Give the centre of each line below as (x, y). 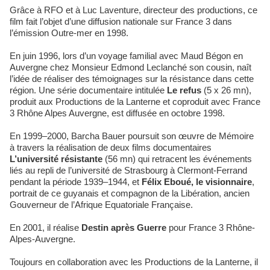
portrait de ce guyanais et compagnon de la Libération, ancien (130, 193)
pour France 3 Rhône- (211, 227)
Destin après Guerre (124, 227)
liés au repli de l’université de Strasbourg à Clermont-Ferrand (128, 170)
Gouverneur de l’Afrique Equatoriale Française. (101, 204)
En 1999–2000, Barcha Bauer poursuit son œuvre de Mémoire (132, 136)
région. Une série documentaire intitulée (88, 90)
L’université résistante (56, 159)
